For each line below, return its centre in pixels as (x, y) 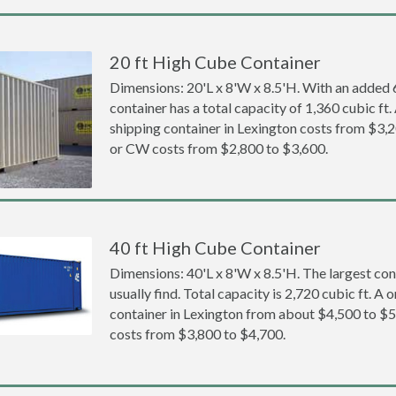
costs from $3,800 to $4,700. (198, 334)
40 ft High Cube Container (216, 247)
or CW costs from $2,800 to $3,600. (219, 148)
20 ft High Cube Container (216, 62)
